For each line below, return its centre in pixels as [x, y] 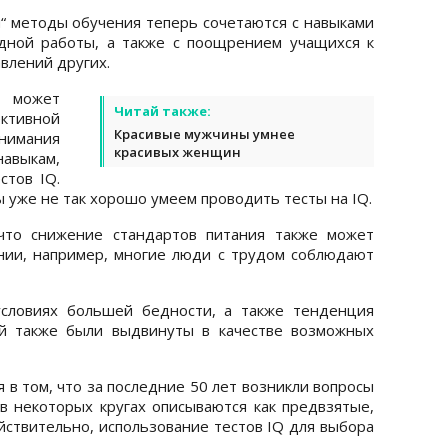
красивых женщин [177, 151]
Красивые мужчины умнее [204, 133]
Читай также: [162, 110]
